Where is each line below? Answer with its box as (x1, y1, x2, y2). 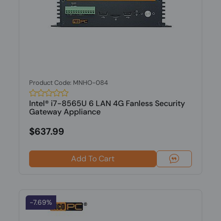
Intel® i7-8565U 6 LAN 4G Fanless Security (29, 98, 185, 109)
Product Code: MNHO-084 (29, 78, 108, 87)
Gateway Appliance (29, 107, 101, 117)
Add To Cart (71, 153, 114, 164)
